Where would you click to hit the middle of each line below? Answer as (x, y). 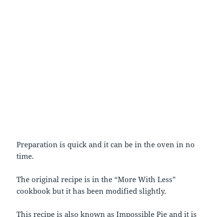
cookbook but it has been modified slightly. (92, 191)
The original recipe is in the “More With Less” (96, 179)
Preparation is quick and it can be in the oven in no (106, 145)
